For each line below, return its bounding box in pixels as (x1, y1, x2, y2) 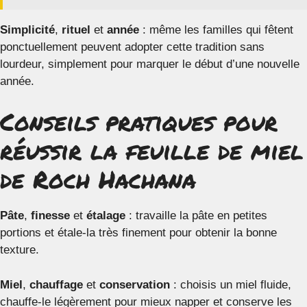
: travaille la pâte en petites (125, 209, 267, 222)
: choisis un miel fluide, (170, 278, 291, 291)
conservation (99, 278, 170, 291)
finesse (31, 209, 70, 222)
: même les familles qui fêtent (139, 23, 293, 36)
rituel (62, 23, 90, 36)
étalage (86, 209, 125, 222)
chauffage (29, 278, 83, 291)
